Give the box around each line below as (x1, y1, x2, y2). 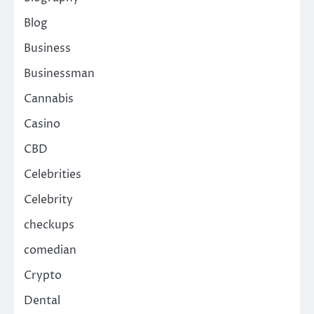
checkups (24, 217, 74, 233)
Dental (24, 292, 60, 308)
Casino (24, 116, 60, 132)
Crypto (24, 267, 62, 283)
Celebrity (24, 191, 73, 207)
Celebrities (24, 166, 81, 182)
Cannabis (24, 90, 74, 107)
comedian (24, 242, 76, 258)
